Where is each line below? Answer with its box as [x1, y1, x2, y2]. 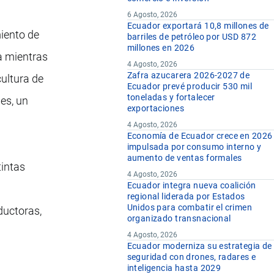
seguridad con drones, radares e [127, 252, 256, 262]
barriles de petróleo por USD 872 [127, 32, 256, 42]
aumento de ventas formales [127, 153, 242, 163]
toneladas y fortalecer [127, 92, 215, 103]
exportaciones [127, 103, 185, 114]
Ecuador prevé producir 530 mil [127, 81, 253, 92]
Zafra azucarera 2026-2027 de [127, 70, 250, 81]
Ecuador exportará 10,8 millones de [127, 21, 269, 31]
